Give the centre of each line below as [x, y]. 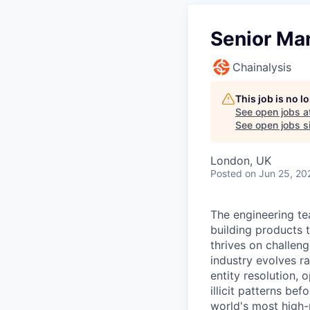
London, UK [241, 161]
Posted [226, 173]
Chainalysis [262, 67]
